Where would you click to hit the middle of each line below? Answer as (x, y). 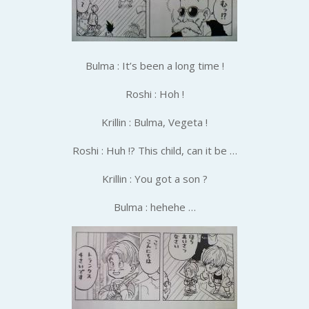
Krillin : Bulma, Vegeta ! (154, 122)
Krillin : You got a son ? (154, 178)
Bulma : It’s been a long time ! (154, 65)
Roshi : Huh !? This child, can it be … (154, 150)
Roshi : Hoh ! (154, 93)
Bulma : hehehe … (154, 207)
